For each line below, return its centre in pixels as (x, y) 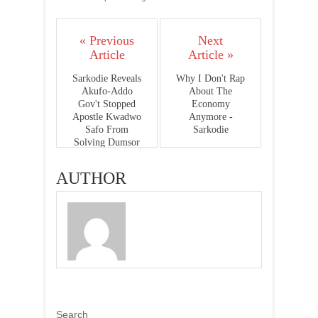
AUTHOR (91, 178)
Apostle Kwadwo (107, 117)
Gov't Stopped (107, 104)
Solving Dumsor (107, 142)
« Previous (107, 40)
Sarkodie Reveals (107, 78)
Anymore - (210, 117)
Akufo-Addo (107, 91)
